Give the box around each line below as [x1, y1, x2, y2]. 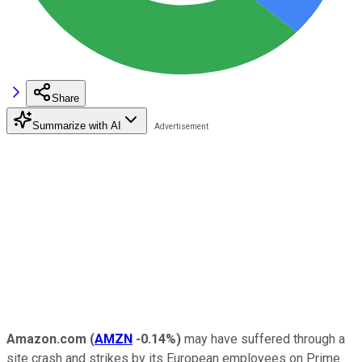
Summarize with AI [32, 119, 121, 132]
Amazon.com [6, 330, 86, 347]
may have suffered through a [181, 330, 345, 347]
